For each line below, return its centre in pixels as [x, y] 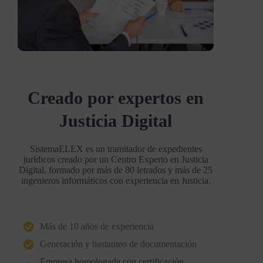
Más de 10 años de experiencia [97, 227]
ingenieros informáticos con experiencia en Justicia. [116, 181]
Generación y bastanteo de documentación [118, 244]
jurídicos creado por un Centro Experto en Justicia [116, 160]
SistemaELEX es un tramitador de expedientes [116, 149]
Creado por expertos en [116, 98]
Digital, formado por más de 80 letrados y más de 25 [116, 170]
